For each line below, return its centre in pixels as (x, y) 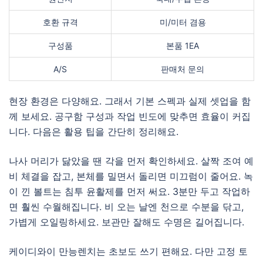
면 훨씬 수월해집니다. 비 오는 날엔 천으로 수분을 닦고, (126, 207)
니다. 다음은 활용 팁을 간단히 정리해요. (94, 131)
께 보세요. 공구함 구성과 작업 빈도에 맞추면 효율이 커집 (130, 116)
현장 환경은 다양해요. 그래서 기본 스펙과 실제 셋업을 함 (130, 101)
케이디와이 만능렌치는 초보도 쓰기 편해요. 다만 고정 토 (128, 251)
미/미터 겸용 (183, 22)
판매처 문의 (183, 69)
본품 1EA (183, 45)
